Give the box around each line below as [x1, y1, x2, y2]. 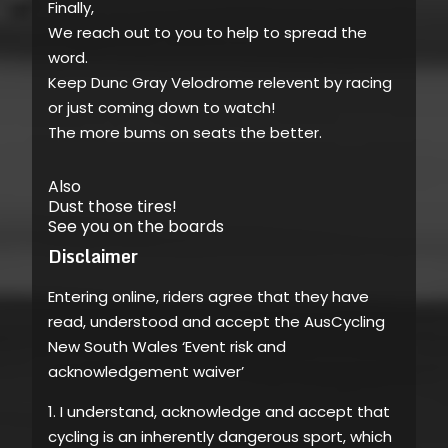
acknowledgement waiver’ [48, 360, 248, 382]
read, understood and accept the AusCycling [48, 310, 385, 332]
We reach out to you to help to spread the [48, 21, 367, 43]
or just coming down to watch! [48, 96, 275, 118]
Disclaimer [48, 241, 138, 272]
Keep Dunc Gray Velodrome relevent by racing [48, 71, 392, 93]
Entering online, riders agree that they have [48, 285, 369, 307]
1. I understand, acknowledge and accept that [48, 400, 390, 422]
